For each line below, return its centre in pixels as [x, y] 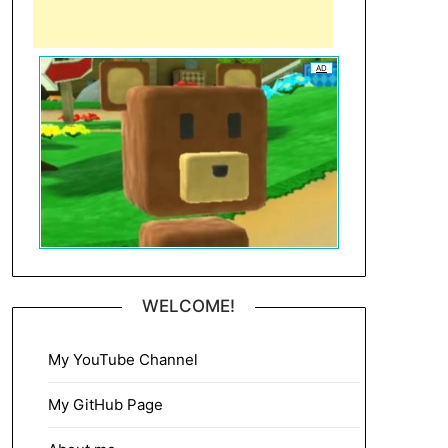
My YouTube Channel [122, 359]
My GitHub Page [105, 404]
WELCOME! [189, 306]
